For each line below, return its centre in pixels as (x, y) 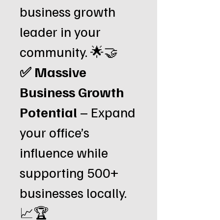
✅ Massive (53, 71)
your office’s (55, 132)
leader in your (60, 31)
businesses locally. (73, 192)
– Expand (106, 112)
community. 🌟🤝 (69, 51)
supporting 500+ (69, 172)
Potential (48, 112)
